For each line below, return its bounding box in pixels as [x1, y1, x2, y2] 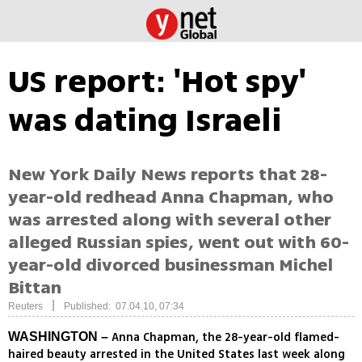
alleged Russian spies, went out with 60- [8, 229, 349, 256]
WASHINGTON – [8, 330, 108, 344]
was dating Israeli [8, 97, 281, 144]
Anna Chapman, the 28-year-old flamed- [108, 329, 339, 347]
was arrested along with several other [8, 207, 331, 234]
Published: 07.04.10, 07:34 [64, 301, 184, 313]
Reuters [8, 301, 43, 313]
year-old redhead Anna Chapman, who [8, 184, 334, 211]
